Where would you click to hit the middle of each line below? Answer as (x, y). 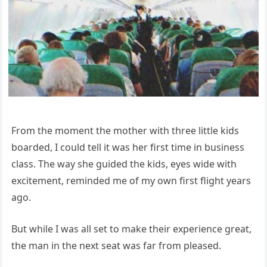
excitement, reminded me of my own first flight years (131, 180)
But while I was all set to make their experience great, (131, 229)
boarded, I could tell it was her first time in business (128, 147)
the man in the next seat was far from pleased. (116, 245)
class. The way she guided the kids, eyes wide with (124, 164)
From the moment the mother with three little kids (125, 130)
